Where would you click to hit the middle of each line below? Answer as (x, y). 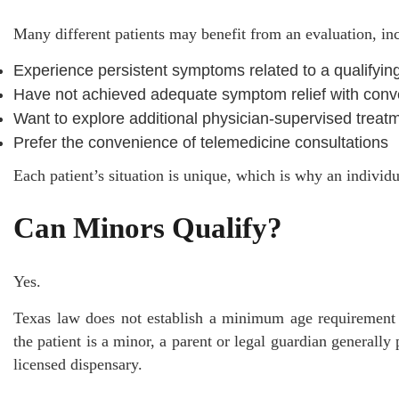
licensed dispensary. (78, 364)
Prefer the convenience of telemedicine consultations (201, 143)
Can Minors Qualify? (148, 228)
